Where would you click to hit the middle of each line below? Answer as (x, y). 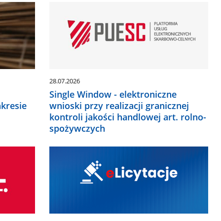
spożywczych (77, 128)
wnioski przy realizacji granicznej (119, 105)
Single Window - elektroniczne (113, 94)
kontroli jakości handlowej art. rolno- (128, 117)
